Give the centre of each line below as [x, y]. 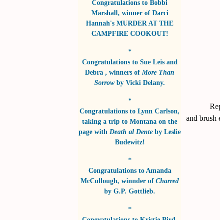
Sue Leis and [159, 62]
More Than [158, 72]
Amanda [158, 171]
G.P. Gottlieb [133, 191]
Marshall [104, 13]
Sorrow [104, 83]
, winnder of [137, 181]
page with [94, 132]
